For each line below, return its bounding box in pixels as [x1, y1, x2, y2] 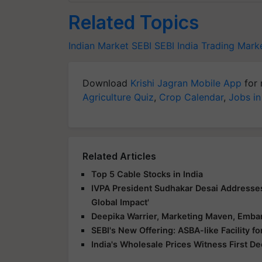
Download [82, 77, 130, 89]
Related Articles [82, 150, 156, 162]
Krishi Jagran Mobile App [130, 77, 242, 89]
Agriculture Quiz [82, 91, 154, 103]
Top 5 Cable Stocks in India [91, 168, 203, 179]
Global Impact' [91, 196, 149, 207]
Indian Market [68, 39, 129, 51]
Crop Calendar [159, 91, 223, 103]
